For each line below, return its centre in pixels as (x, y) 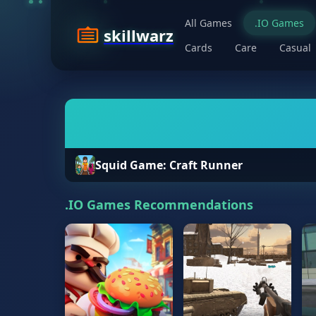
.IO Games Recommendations (159, 205)
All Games (208, 23)
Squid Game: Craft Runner (169, 165)
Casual (295, 48)
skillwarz (139, 35)
